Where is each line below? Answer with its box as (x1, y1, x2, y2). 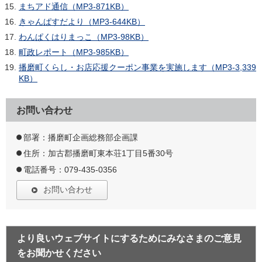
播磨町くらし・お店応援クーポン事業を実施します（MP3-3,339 (19, 62, 256, 72)
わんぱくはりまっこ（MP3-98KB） (19, 32, 149, 42)
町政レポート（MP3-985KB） (19, 47, 129, 57)
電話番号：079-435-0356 (23, 164, 117, 174)
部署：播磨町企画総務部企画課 (23, 132, 138, 142)
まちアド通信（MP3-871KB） (19, 1, 129, 11)
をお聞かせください (17, 248, 101, 258)
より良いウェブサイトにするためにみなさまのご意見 (17, 233, 242, 244)
